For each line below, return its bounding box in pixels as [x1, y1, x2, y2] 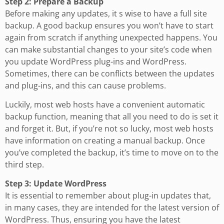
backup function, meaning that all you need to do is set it [5, 111, 218, 122]
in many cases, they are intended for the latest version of [5, 202, 219, 213]
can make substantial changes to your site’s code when [5, 43, 212, 55]
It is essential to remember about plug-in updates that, [5, 190, 211, 201]
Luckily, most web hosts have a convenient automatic [5, 99, 205, 110]
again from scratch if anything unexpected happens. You [5, 31, 217, 43]
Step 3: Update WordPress [5, 178, 106, 189]
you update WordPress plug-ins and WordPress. [5, 55, 186, 67]
